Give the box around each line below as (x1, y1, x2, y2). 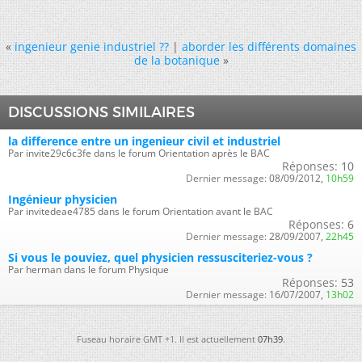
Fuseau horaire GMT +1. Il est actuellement (77, 333, 258, 345)
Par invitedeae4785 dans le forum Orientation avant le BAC (8, 204, 273, 218)
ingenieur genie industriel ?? (15, 39, 169, 54)
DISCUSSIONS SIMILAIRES (8, 103, 195, 121)
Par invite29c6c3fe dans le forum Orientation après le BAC (8, 146, 270, 160)
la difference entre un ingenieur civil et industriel (8, 133, 280, 149)
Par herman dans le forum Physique (8, 263, 169, 276)
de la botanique (133, 53, 220, 68)
